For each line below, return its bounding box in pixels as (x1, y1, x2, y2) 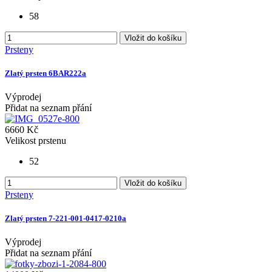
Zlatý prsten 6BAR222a (5, 68, 86, 78)
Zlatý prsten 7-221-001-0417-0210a (5, 214, 126, 223)
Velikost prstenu (5, 135, 66, 146)
